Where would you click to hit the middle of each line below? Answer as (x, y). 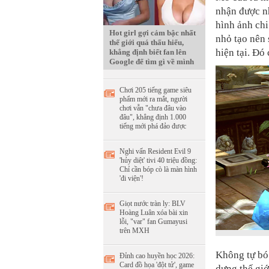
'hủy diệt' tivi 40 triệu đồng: (158, 160)
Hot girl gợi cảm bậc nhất (153, 33)
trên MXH (134, 231)
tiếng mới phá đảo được (153, 126)
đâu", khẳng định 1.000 (153, 117)
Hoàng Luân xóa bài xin (154, 213)
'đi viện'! (131, 178)
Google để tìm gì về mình (152, 62)
